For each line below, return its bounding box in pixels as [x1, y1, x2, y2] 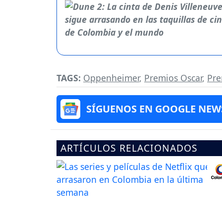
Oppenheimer [83, 72, 139, 84]
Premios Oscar [144, 72, 202, 84]
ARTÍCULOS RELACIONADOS [60, 141, 198, 155]
